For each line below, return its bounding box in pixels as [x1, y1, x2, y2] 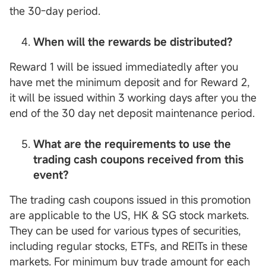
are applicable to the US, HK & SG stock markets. [9, 207, 249, 222]
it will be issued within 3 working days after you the [9, 90, 256, 104]
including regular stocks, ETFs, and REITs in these [9, 238, 248, 253]
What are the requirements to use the [33, 136, 231, 151]
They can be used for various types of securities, [9, 223, 241, 237]
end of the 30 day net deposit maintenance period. [9, 105, 255, 120]
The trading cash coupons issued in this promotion [9, 192, 251, 207]
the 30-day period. [9, 3, 100, 18]
